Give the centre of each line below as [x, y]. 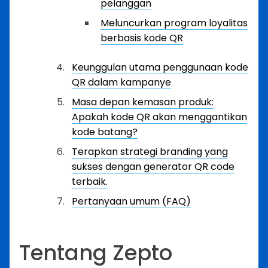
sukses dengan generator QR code [153, 167]
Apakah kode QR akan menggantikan [159, 117]
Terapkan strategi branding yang [150, 152]
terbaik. [90, 182]
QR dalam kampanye [121, 82]
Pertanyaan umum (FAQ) [131, 201]
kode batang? [105, 132]
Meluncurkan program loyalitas [174, 23]
